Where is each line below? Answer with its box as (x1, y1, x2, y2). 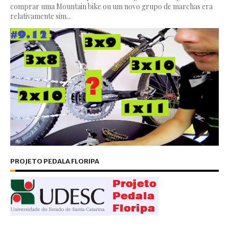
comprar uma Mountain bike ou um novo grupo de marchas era (10, 2, 213, 12)
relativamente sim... (10, 11, 71, 21)
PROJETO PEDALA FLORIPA (10, 156, 99, 166)
